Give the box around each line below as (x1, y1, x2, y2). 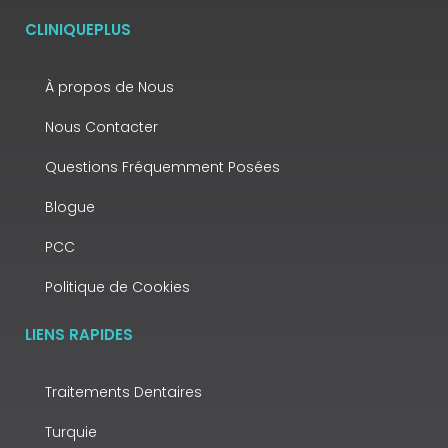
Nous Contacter (45, 117, 158, 137)
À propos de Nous (45, 77, 174, 97)
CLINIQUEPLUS (25, 19, 131, 40)
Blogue (45, 197, 95, 217)
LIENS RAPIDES (25, 324, 133, 345)
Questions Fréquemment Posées (45, 157, 280, 177)
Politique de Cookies (45, 277, 190, 297)
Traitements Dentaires (45, 382, 202, 402)
